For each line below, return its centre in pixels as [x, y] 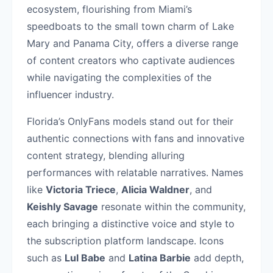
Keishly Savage [62, 207]
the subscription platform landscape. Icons [125, 241]
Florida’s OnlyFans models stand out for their [130, 121]
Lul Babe [85, 258]
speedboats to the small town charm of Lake [130, 26]
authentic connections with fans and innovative [136, 138]
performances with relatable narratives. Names [135, 172]
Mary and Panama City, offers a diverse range [133, 43]
